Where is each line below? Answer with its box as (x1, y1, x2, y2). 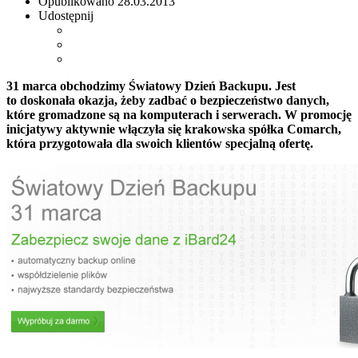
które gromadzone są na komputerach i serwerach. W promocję (6, 107, 352, 121)
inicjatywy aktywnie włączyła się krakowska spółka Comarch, (6, 121, 341, 136)
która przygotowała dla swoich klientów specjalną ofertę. (6, 136, 313, 150)
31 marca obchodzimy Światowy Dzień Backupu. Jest (6, 78, 296, 93)
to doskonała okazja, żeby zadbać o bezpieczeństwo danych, (6, 93, 329, 107)
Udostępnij (38, 8, 93, 22)
